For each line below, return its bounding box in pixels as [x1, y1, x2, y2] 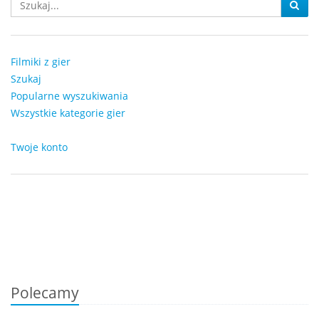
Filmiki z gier [11, 55, 70, 68]
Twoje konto [11, 140, 68, 154]
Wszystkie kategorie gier [11, 106, 125, 120]
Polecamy [11, 283, 79, 303]
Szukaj [11, 72, 41, 85]
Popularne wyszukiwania [11, 89, 128, 103]
